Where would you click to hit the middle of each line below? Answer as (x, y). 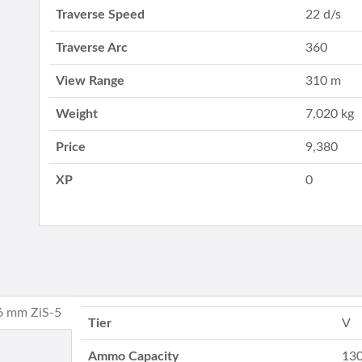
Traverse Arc (92, 48)
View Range (90, 81)
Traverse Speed (101, 15)
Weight (77, 114)
